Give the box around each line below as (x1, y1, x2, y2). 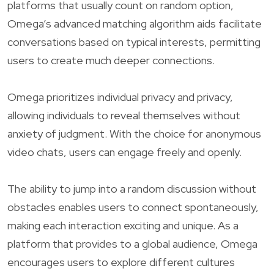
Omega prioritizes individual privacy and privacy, (7, 89, 233, 104)
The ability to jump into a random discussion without (7, 181, 256, 196)
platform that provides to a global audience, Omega (7, 236, 257, 251)
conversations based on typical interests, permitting (7, 34, 261, 49)
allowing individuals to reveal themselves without (7, 108, 240, 122)
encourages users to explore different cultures (7, 254, 235, 269)
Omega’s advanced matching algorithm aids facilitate (7, 16, 262, 31)
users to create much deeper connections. (7, 53, 215, 67)
